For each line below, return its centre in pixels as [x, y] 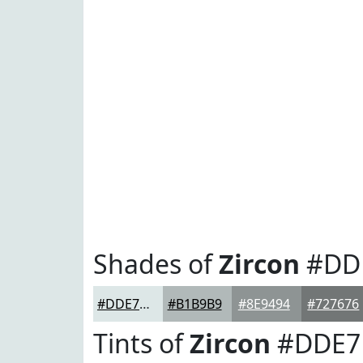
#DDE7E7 [145, 304]
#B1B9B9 [194, 304]
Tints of [141, 343]
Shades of [156, 264]
